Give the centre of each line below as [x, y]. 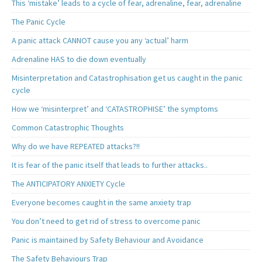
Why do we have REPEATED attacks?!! [76, 146]
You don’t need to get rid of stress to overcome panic [106, 221]
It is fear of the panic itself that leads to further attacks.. [110, 165]
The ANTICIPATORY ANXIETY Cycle [68, 184]
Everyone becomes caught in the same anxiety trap [101, 203]
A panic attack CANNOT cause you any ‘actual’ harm [100, 41]
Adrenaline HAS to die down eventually [79, 59]
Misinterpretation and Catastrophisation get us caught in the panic [127, 78]
